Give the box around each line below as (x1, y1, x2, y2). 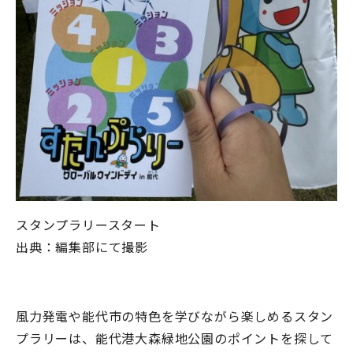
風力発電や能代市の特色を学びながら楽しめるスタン (16, 306, 334, 325)
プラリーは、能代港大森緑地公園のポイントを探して (16, 328, 334, 347)
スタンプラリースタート (16, 214, 161, 234)
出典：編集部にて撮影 (16, 236, 148, 256)
